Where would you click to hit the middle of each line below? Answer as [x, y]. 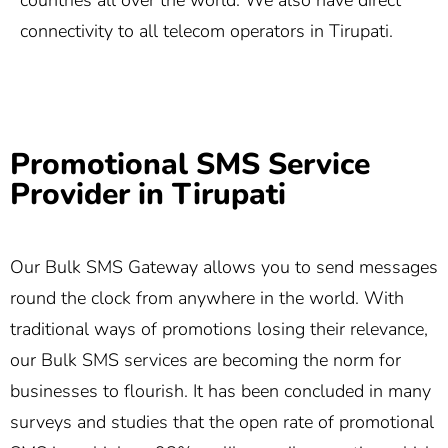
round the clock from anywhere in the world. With [207, 298]
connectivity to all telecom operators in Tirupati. [206, 31]
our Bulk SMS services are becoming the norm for [205, 360]
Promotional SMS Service [190, 164]
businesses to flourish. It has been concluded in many [220, 391]
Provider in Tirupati [148, 194]
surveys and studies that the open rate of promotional [222, 422]
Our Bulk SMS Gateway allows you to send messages [224, 267]
